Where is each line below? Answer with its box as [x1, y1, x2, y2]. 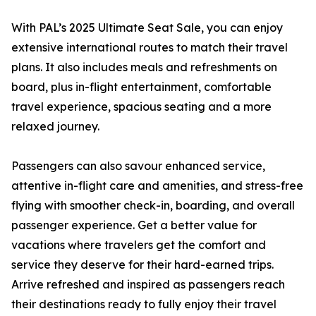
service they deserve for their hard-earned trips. [11, 257, 274, 272]
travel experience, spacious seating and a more [11, 99, 272, 114]
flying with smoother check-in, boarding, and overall [11, 198, 295, 212]
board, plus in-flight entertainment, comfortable [11, 80, 272, 94]
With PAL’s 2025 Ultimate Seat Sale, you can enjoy [11, 20, 283, 35]
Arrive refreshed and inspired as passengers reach [11, 277, 285, 291]
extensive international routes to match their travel [11, 40, 288, 54]
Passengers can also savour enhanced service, [11, 159, 265, 173]
